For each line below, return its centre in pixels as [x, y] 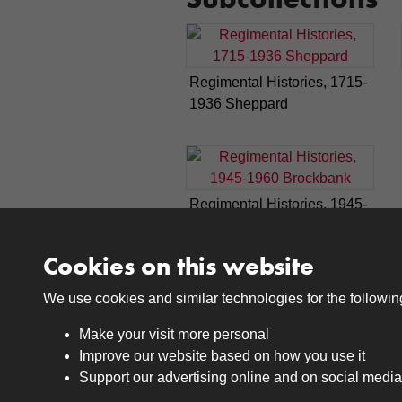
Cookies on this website [179, 266]
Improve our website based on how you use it [222, 356]
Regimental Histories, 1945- [278, 204]
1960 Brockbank [241, 226]
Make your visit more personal [174, 334]
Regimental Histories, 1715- [278, 82]
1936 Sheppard [239, 104]
